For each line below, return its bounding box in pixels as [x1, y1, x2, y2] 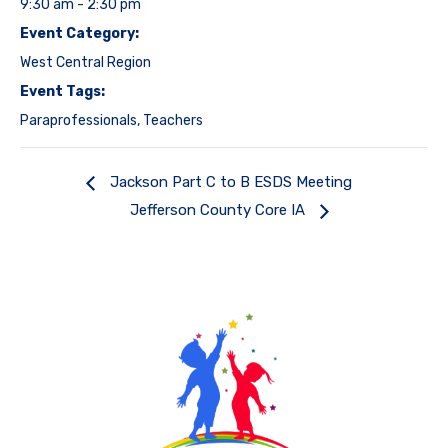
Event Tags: [20, 83, 105, 101]
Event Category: [20, 25, 139, 43]
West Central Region [20, 54, 151, 72]
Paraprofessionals [20, 112, 137, 130]
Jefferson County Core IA [129, 201, 309, 220]
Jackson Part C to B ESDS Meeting [106, 173, 352, 192]
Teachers [143, 112, 203, 130]
